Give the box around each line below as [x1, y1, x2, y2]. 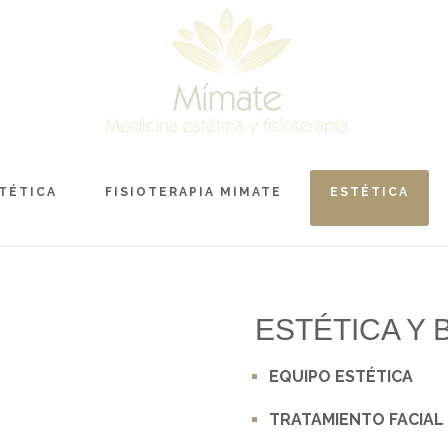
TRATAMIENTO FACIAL [268, 410, 444, 430]
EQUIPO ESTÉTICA [268, 367, 413, 387]
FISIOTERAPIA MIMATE [105, 185, 282, 199]
